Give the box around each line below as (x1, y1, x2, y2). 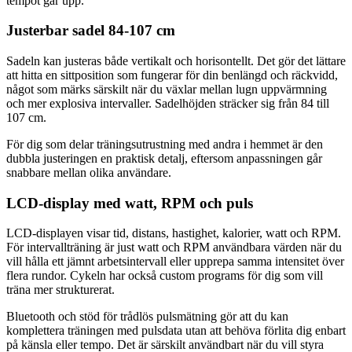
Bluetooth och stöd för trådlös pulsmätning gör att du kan (6, 310, 288, 324)
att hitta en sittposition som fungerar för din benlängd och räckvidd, (6, 68, 338, 82)
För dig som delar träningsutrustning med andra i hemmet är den (6, 137, 323, 152)
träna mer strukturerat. (6, 283, 115, 297)
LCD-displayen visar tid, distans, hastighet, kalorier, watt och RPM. (6, 226, 341, 240)
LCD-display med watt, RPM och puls (6, 194, 253, 211)
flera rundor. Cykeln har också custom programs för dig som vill (6, 269, 323, 283)
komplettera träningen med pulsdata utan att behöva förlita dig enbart (6, 324, 346, 338)
